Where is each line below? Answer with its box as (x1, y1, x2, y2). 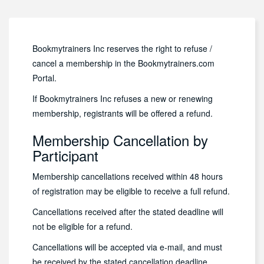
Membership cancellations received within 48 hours (32, 170, 223, 182)
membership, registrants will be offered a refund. (32, 107, 213, 119)
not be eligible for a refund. (32, 220, 133, 232)
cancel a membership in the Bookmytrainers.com (32, 57, 214, 69)
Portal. (32, 72, 57, 84)
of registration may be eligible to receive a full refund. (32, 185, 230, 197)
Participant (32, 145, 98, 166)
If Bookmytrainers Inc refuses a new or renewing (32, 93, 213, 104)
